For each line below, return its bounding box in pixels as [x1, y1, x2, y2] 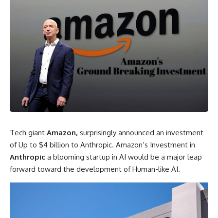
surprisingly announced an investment [80, 128, 203, 138]
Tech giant [10, 128, 47, 138]
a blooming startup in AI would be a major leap [45, 152, 202, 162]
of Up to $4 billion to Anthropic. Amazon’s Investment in [10, 140, 195, 150]
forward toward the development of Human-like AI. [10, 164, 180, 174]
